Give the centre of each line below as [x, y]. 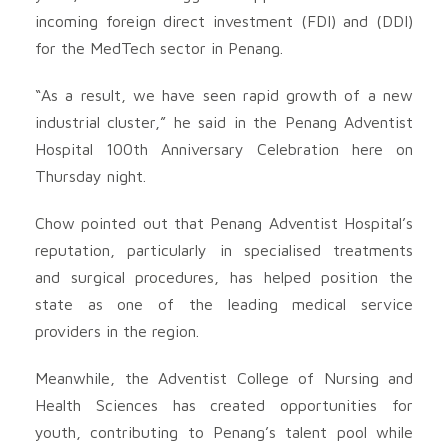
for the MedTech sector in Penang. [159, 47]
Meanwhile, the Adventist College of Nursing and [224, 377]
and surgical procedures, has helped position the [224, 276]
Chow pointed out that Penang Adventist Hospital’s [224, 222]
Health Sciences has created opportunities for [224, 404]
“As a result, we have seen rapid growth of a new [224, 94]
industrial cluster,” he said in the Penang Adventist [224, 121]
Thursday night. [90, 175]
